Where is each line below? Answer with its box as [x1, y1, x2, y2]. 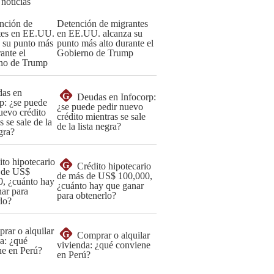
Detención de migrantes [57, 18, 148, 29]
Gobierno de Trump [57, 48, 133, 58]
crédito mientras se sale [57, 111, 146, 122]
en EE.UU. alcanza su [57, 28, 143, 39]
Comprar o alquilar [77, 230, 150, 240]
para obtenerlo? [57, 190, 116, 201]
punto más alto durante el [57, 38, 154, 48]
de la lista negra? [57, 121, 121, 131]
